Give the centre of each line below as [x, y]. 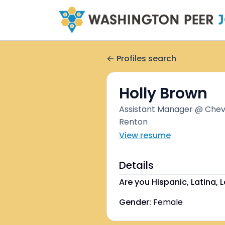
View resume [145, 135]
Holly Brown [163, 93]
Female [168, 202]
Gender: [135, 202]
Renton [133, 122]
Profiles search [146, 59]
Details [136, 165]
